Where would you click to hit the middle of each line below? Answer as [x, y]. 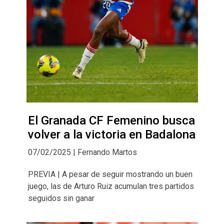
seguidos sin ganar [61, 198]
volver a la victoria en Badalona [111, 135]
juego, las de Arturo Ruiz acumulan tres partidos [111, 186]
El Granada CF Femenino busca [111, 121]
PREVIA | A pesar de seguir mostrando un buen [110, 174]
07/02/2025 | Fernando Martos [82, 152]
